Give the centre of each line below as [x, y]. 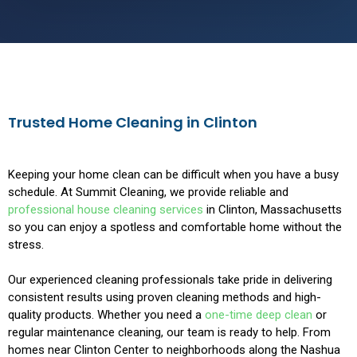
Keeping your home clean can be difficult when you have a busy [173, 175]
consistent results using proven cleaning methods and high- [165, 298]
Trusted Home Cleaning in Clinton [133, 123]
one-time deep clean [259, 315]
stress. [26, 245]
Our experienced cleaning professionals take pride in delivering [170, 280]
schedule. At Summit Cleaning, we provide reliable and [148, 192]
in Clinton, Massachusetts [273, 210]
